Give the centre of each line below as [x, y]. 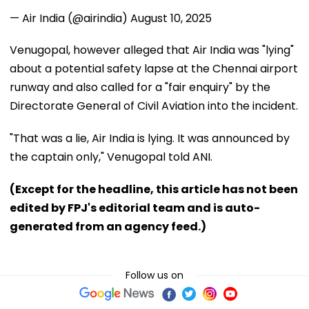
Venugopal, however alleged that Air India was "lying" [152, 50]
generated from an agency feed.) [108, 226]
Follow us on [154, 275]
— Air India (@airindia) [70, 18]
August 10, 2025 [171, 18]
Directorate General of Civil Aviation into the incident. [154, 106]
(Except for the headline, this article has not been [154, 189]
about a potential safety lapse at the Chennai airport [154, 68]
